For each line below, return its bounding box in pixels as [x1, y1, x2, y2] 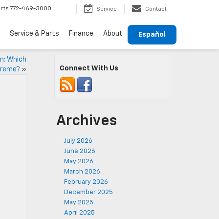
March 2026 [64, 169, 100, 175]
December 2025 [64, 189, 113, 196]
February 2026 [64, 179, 108, 185]
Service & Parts [10, 30, 59, 37]
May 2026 [64, 158, 93, 165]
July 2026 [64, 138, 92, 144]
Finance [69, 30, 93, 37]
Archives [56, 114, 117, 129]
